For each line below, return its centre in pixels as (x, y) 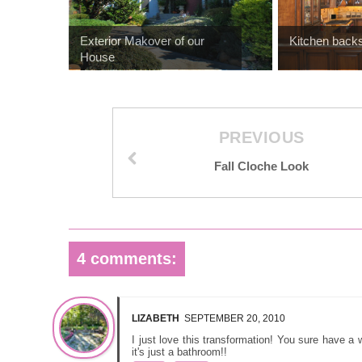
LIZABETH (156, 318)
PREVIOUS (261, 137)
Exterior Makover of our (142, 40)
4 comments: (127, 258)
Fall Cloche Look (262, 166)
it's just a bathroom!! (179, 351)
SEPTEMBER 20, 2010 (235, 318)
